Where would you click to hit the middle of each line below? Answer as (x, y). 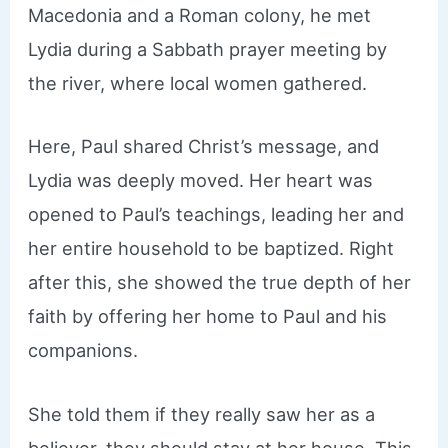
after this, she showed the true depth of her (220, 282)
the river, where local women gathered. (198, 83)
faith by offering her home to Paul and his (208, 316)
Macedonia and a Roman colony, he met (200, 15)
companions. (83, 350)
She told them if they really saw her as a (202, 413)
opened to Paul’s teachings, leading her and (216, 214)
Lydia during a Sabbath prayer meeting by (208, 49)
